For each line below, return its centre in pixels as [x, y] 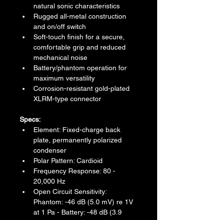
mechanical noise [60, 58]
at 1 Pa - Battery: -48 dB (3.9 [79, 212]
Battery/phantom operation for [81, 68]
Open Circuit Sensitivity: [71, 192]
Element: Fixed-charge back [78, 130]
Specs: [30, 120]
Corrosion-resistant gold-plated [82, 89]
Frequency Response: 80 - [75, 171]
